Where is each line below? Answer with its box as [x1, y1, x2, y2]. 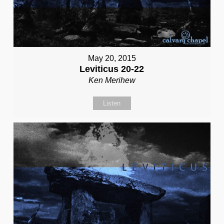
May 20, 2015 [87, 54, 136, 63]
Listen [103, 99, 121, 107]
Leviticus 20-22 [79, 64, 144, 74]
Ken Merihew [88, 76, 135, 85]
